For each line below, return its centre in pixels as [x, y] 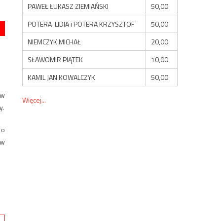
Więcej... [34, 100]
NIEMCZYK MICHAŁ [55, 41]
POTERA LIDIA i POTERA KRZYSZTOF [81, 24]
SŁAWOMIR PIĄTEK [55, 59]
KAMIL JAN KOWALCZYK [62, 77]
